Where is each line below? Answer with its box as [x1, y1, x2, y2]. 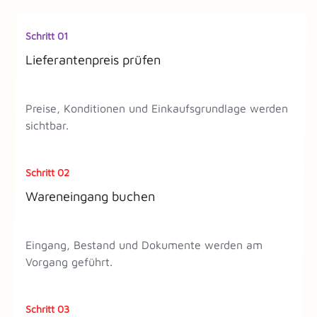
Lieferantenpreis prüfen [25, 51, 161, 67]
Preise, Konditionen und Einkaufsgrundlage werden [25, 101, 288, 115]
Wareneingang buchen [25, 188, 155, 204]
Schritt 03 [25, 302, 69, 315]
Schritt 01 [25, 29, 68, 42]
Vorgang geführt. [25, 255, 113, 268]
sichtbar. [25, 118, 69, 132]
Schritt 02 [25, 166, 69, 178]
